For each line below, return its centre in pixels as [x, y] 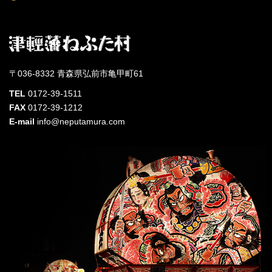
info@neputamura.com [80, 121]
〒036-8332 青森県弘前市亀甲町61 [76, 73]
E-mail [22, 121]
